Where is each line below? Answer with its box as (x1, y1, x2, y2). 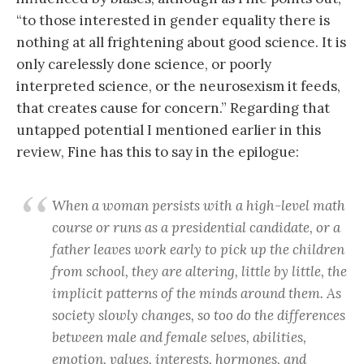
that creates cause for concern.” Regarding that (16, 98, 330, 117)
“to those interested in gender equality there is (16, 11, 330, 29)
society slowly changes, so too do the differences (52, 305, 345, 324)
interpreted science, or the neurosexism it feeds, (16, 76, 340, 95)
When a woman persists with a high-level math (52, 196, 345, 214)
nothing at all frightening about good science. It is (16, 32, 346, 51)
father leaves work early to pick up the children (52, 240, 344, 258)
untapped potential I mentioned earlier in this (16, 120, 321, 139)
